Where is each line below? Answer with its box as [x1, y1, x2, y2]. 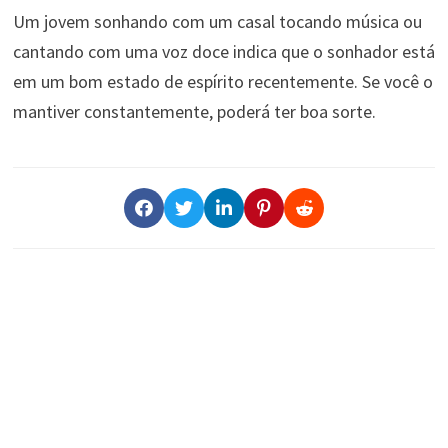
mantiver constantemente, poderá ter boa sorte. [12, 99, 376, 123]
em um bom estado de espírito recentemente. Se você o [12, 69, 433, 93]
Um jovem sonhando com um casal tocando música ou [12, 9, 422, 33]
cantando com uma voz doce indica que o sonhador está [12, 39, 435, 63]
